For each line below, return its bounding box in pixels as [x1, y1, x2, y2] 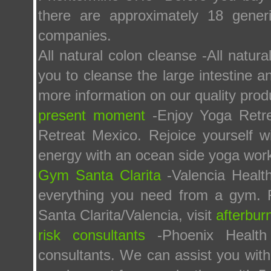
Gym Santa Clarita [38, 167, 168, 183]
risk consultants [38, 227, 145, 243]
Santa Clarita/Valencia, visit [38, 207, 216, 223]
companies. [38, 27, 111, 44]
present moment [38, 107, 145, 123]
